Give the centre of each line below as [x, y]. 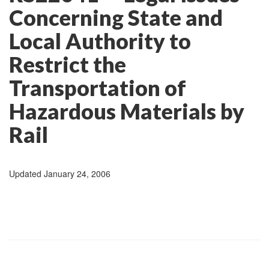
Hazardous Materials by [127, 111]
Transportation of [98, 88]
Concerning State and [116, 17]
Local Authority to [100, 41]
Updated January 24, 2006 [60, 174]
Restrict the [68, 64]
